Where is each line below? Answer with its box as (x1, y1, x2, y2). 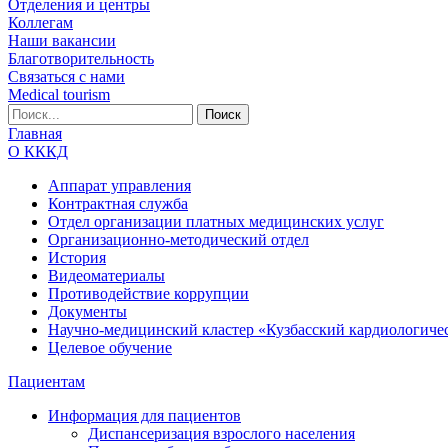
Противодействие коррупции (48, 284, 249, 302)
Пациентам (8, 372, 85, 390)
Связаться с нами (8, 67, 125, 85)
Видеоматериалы (48, 266, 165, 284)
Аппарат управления (48, 176, 191, 194)
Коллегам (8, 13, 73, 31)
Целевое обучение (48, 338, 172, 356)
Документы (48, 302, 127, 320)
